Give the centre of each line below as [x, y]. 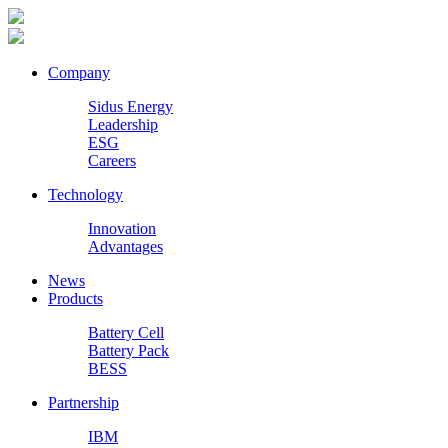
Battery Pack [128, 350]
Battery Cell [126, 332]
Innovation [122, 228]
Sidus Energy [130, 106]
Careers [112, 160]
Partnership [83, 402]
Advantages [125, 246]
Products [75, 298]
